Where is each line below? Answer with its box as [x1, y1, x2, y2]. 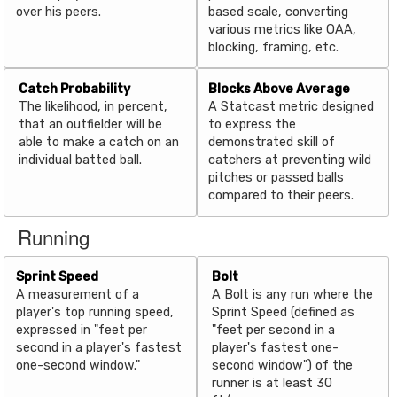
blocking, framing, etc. [208, 39, 339, 55]
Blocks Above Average [208, 82, 351, 97]
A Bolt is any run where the [211, 286, 373, 302]
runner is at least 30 [211, 375, 332, 391]
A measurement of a [15, 286, 139, 302]
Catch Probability [19, 82, 130, 97]
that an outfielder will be [19, 117, 162, 133]
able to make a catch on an [19, 135, 179, 151]
